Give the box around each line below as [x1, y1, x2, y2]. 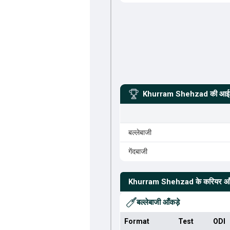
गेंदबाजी [128, 147, 147, 156]
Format [124, 217, 149, 225]
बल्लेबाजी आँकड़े [136, 198, 180, 207]
